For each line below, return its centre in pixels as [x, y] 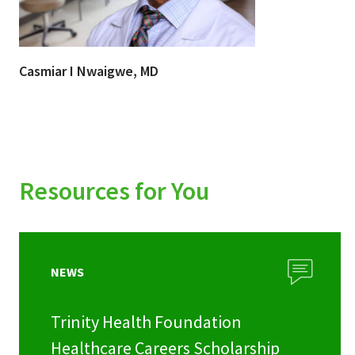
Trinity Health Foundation [146, 321]
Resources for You [114, 191]
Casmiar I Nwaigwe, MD [89, 71]
